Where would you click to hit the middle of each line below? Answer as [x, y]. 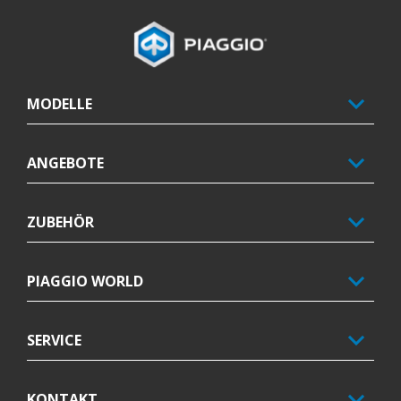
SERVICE [54, 340]
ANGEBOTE [65, 162]
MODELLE [60, 103]
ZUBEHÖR [60, 222]
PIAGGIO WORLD [85, 281]
